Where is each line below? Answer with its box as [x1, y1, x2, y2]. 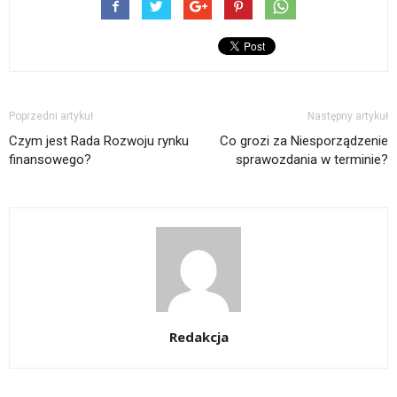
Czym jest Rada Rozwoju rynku [9, 133, 189, 150]
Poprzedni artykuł [9, 110, 93, 123]
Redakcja [168, 328, 229, 346]
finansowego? [9, 152, 91, 168]
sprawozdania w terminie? [236, 152, 388, 168]
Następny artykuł [307, 110, 388, 123]
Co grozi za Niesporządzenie [220, 133, 388, 150]
